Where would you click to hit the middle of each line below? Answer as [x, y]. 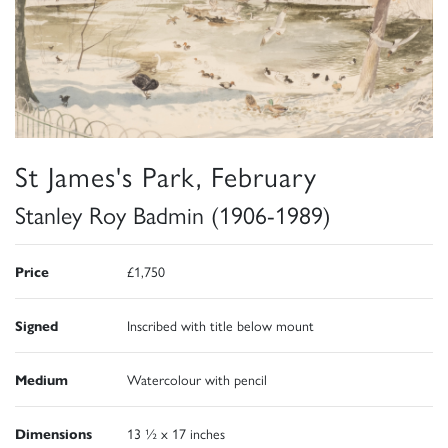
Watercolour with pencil [197, 379]
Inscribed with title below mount [220, 325]
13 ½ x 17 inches [176, 433]
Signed [36, 325]
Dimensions [53, 433]
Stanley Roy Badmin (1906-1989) [173, 214]
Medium [41, 379]
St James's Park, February [166, 175]
